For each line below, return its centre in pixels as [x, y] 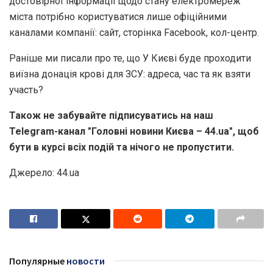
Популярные [37, 261]
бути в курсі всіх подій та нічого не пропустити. [122, 147]
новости [85, 261]
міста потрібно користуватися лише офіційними [118, 16]
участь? [26, 90]
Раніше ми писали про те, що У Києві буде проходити [130, 58]
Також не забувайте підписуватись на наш [111, 115]
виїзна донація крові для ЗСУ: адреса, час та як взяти [130, 74]
